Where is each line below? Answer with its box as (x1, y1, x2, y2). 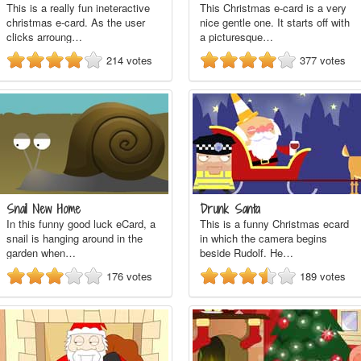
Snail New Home (6, 201, 81, 218)
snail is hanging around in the (6, 230, 143, 246)
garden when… (6, 245, 76, 260)
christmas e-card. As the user (6, 15, 145, 30)
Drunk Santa (200, 201, 260, 218)
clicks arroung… (6, 29, 82, 44)
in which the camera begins (200, 230, 327, 246)
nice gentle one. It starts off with (200, 15, 350, 30)
